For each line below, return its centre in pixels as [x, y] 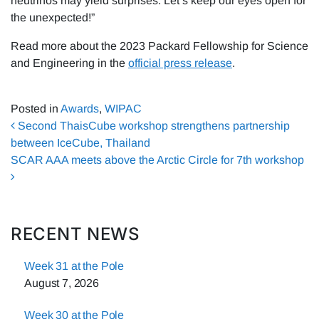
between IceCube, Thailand [80, 142]
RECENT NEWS [75, 234]
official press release [180, 63]
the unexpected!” [53, 17]
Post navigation [102, 130]
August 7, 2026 [62, 283]
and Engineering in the [69, 63]
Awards [80, 108]
